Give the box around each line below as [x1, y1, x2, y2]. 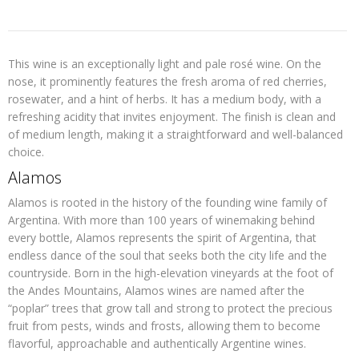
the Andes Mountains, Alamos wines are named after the [8, 283, 305, 299]
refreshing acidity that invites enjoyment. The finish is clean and [8, 109, 336, 125]
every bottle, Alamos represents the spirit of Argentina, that [8, 230, 317, 246]
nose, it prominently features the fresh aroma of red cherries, [8, 74, 327, 90]
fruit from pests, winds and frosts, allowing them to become [8, 318, 321, 334]
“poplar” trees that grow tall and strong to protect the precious [8, 301, 333, 317]
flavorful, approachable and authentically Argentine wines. [8, 336, 306, 352]
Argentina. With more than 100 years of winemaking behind [8, 212, 315, 228]
